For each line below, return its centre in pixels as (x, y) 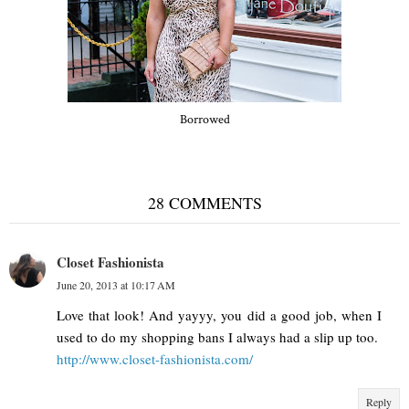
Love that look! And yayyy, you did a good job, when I (219, 315)
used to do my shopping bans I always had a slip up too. (217, 337)
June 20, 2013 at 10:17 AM (116, 285)
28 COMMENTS (204, 203)
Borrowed (204, 120)
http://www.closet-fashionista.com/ (155, 359)
